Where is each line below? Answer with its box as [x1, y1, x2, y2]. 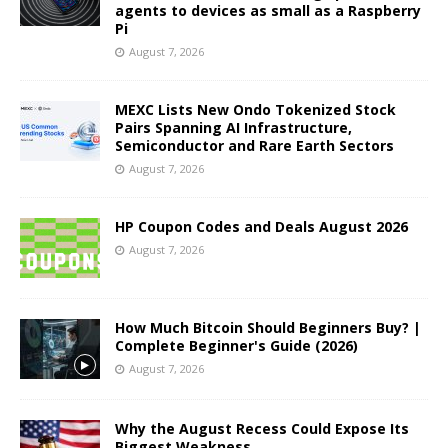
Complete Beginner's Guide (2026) [115, 335, 358, 355]
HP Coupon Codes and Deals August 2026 [115, 216, 408, 236]
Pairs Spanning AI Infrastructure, [115, 117, 352, 137]
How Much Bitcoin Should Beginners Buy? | [115, 317, 421, 337]
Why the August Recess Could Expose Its [115, 418, 409, 438]
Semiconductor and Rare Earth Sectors [115, 135, 394, 155]
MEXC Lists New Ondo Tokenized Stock [115, 99, 396, 119]
